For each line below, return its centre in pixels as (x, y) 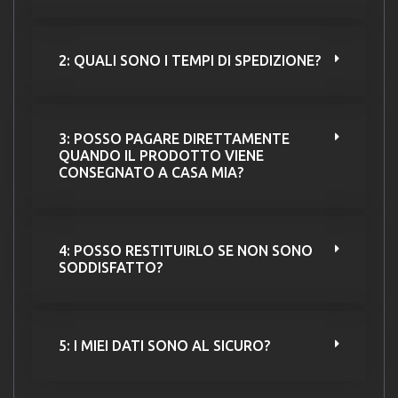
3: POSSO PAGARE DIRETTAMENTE (174, 139)
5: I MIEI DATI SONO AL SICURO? (164, 346)
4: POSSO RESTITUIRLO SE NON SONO (186, 251)
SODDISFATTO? (111, 268)
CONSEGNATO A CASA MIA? (151, 173)
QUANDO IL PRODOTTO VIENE (161, 156)
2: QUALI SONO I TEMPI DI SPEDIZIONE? (190, 61)
